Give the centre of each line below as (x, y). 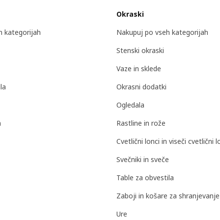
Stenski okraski (140, 50)
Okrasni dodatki (141, 86)
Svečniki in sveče (143, 159)
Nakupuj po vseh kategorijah (162, 32)
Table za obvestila (145, 177)
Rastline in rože (141, 123)
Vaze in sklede (139, 68)
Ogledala (130, 105)
